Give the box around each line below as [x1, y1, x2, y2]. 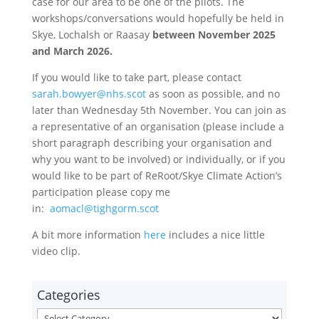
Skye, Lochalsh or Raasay [31, 28, 152, 41]
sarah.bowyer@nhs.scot [31, 87, 146, 100]
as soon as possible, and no [145, 87, 280, 100]
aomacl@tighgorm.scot [49, 202, 159, 215]
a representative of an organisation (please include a [31, 120, 284, 133]
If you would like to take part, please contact [31, 70, 241, 84]
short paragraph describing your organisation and [31, 136, 272, 150]
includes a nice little [165, 228, 265, 241]
